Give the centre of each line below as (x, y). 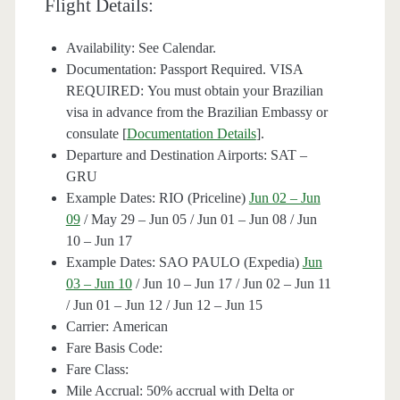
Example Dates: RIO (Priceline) (157, 198)
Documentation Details (191, 134)
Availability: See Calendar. (141, 48)
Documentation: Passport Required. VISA (184, 70)
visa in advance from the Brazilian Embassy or (196, 112)
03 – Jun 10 (99, 284)
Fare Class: (97, 370)
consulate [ (96, 134)
